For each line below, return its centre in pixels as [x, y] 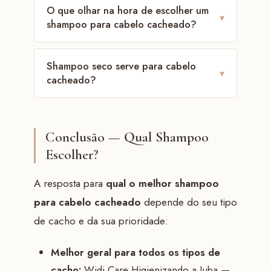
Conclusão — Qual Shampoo [127, 137]
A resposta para [70, 184]
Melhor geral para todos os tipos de [135, 253]
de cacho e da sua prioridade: [101, 221]
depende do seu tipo [189, 202]
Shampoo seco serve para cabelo [121, 66]
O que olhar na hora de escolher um [127, 11]
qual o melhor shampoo [162, 184]
